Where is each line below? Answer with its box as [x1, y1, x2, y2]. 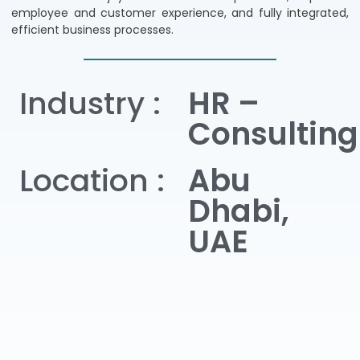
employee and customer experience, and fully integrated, [11, 4, 349, 21]
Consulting [188, 112, 358, 156]
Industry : [19, 82, 161, 125]
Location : [19, 159, 165, 202]
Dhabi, [188, 190, 289, 233]
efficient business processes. [11, 21, 174, 38]
